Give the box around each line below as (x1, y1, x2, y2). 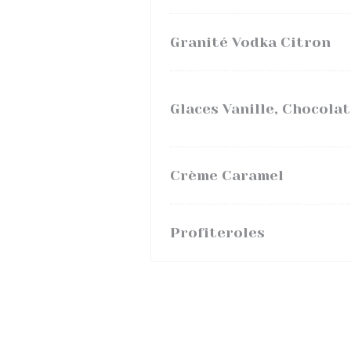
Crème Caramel (170, 168, 284, 183)
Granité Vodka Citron (170, 34, 331, 50)
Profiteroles (170, 225, 265, 241)
